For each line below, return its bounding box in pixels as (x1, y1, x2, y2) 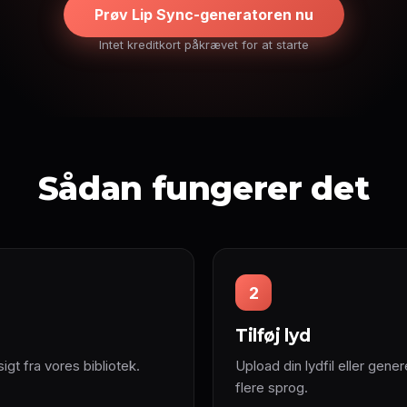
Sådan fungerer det (37, 168, 370, 208)
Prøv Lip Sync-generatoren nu (94, 5, 313, 24)
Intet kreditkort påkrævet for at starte (98, 37, 309, 52)
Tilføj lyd (235, 325, 311, 346)
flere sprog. (235, 379, 308, 396)
